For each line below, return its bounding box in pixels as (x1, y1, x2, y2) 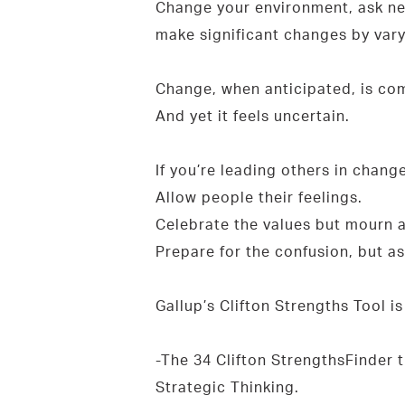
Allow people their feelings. (155, 187, 363, 206)
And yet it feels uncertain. (155, 106, 350, 125)
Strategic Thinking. (155, 377, 299, 396)
